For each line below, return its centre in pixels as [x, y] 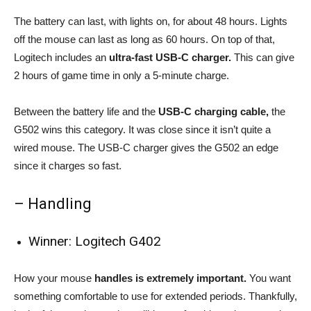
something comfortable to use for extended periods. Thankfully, [155, 296]
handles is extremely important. [170, 278]
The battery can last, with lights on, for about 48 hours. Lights [151, 21]
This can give [263, 57]
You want [269, 278]
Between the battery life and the [86, 111]
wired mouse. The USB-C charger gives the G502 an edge [146, 147]
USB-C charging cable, [213, 111]
